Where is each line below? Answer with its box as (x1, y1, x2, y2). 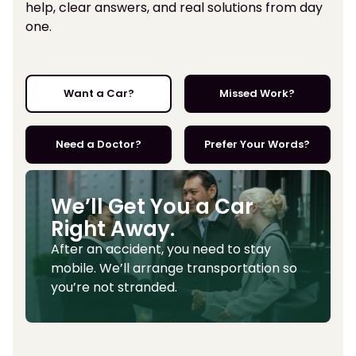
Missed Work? (219, 86, 296, 102)
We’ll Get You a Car (51, 192, 253, 222)
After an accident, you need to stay (51, 240, 271, 259)
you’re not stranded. (51, 278, 177, 297)
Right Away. (51, 215, 175, 244)
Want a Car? (63, 86, 134, 102)
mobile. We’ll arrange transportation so (51, 259, 297, 278)
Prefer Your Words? (204, 137, 311, 153)
